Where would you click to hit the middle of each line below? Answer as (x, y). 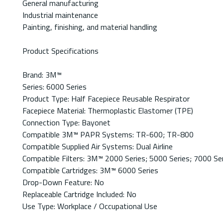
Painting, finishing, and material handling (90, 27)
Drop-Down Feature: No (63, 182)
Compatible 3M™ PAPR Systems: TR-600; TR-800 (108, 135)
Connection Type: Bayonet (66, 123)
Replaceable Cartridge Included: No (79, 194)
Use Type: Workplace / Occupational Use (90, 206)
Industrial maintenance (60, 15)
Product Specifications (60, 51)
